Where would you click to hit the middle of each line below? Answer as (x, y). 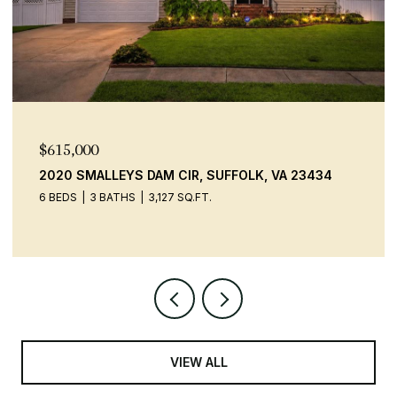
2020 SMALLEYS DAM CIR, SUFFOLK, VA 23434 (186, 175)
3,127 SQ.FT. (180, 197)
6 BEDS (58, 197)
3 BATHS (113, 197)
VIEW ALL (198, 362)
